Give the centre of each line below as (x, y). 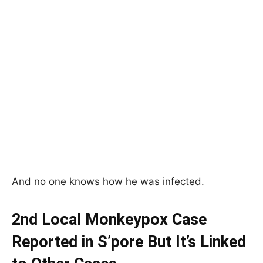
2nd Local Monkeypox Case (109, 219)
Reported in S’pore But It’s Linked (129, 242)
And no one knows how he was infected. (108, 181)
